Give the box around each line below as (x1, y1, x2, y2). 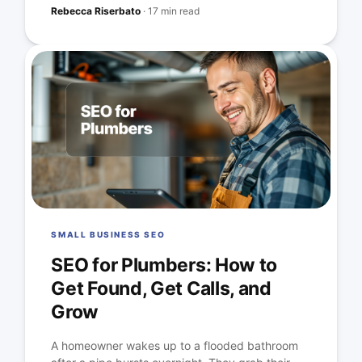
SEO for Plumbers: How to (51, 254, 278, 277)
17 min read (148, 5, 200, 18)
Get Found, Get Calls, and (51, 277, 271, 301)
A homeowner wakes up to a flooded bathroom (51, 339, 299, 353)
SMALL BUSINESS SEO (51, 229, 166, 240)
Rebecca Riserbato (51, 5, 141, 18)
